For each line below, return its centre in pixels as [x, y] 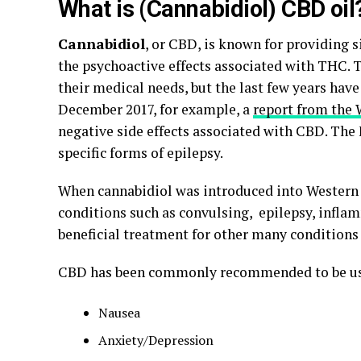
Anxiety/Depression [156, 340]
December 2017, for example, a [156, 109]
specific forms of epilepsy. [141, 153]
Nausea [119, 313]
